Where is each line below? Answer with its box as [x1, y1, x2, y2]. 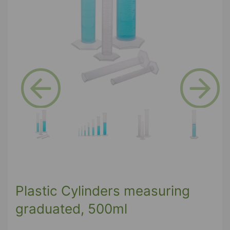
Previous [35, 108, 78, 121]
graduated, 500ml [15, 200, 127, 217]
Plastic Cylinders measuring [15, 182, 190, 199]
